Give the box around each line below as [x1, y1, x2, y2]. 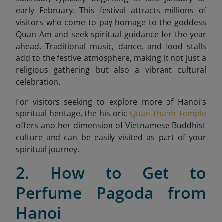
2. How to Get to [16, 162, 206, 184]
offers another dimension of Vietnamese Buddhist [16, 120, 206, 131]
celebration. [16, 76, 60, 88]
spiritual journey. [16, 144, 79, 155]
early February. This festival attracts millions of [16, 5, 206, 16]
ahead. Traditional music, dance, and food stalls [16, 41, 206, 52]
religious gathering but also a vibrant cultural [16, 64, 206, 76]
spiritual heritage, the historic [16, 108, 130, 119]
